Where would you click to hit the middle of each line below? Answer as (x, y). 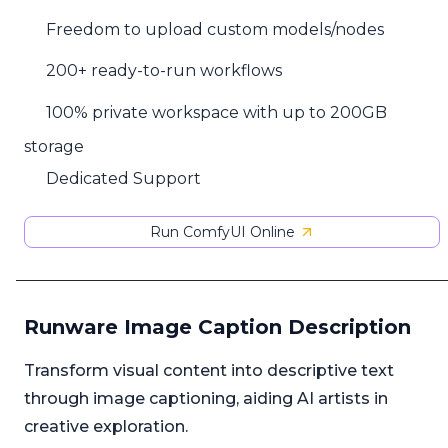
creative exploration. (106, 427)
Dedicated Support (124, 178)
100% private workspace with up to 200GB (217, 113)
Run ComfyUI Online (222, 232)
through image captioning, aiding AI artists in (206, 399)
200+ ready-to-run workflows (164, 71)
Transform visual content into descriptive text (209, 371)
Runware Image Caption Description (217, 327)
